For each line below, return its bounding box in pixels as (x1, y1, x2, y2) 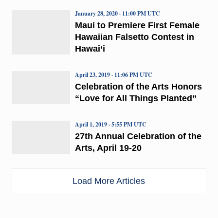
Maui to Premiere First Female (74, 20, 200, 30)
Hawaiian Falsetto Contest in (74, 32, 194, 42)
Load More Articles (73, 176, 145, 186)
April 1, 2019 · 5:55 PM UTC (74, 120, 146, 128)
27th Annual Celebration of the (74, 131, 201, 141)
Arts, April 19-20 (74, 143, 142, 153)
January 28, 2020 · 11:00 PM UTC (74, 9, 160, 18)
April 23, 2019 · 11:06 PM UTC (74, 70, 152, 79)
